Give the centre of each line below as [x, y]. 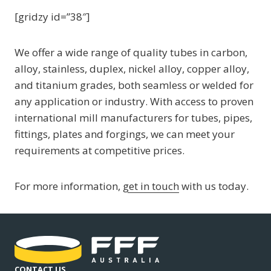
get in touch [151, 186]
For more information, [69, 186]
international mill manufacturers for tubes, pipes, [133, 118]
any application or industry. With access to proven [134, 101]
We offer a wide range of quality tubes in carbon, [131, 52]
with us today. [214, 186]
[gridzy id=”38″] [52, 17]
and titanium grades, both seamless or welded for [134, 85]
